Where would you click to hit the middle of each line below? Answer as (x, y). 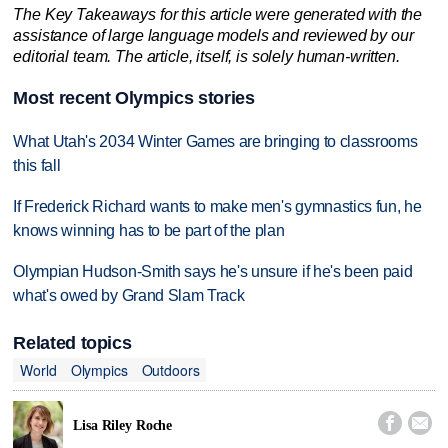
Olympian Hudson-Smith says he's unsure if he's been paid (213, 271)
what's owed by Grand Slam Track (129, 295)
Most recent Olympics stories (134, 98)
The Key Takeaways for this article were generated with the (218, 15)
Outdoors (170, 369)
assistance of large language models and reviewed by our (213, 36)
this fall (37, 166)
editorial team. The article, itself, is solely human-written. (206, 57)
